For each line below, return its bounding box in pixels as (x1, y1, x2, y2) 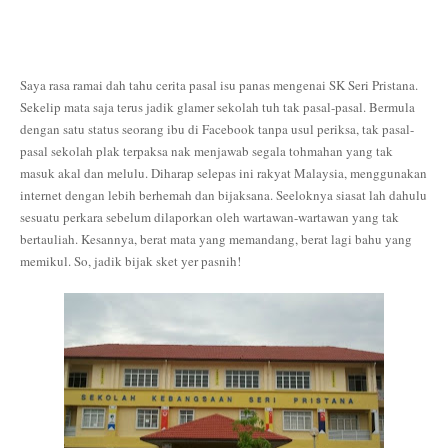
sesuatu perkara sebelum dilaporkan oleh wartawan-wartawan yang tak (20, 208, 399, 226)
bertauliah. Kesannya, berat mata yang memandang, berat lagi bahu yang (20, 230, 412, 248)
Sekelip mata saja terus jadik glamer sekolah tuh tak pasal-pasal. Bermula (20, 98, 415, 116)
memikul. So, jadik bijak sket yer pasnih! (20, 252, 241, 270)
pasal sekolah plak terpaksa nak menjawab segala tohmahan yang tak (20, 142, 393, 160)
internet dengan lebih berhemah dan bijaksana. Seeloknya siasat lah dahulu (20, 186, 427, 204)
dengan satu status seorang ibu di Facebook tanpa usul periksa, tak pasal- (20, 120, 414, 138)
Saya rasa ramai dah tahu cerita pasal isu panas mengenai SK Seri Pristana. (20, 76, 418, 94)
